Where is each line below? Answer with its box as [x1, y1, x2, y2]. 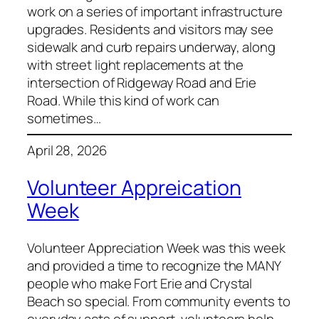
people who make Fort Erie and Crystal [27, 273, 253, 293]
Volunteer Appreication [27, 173, 241, 202]
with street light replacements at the [27, 55, 244, 74]
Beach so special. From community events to [27, 291, 291, 310]
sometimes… [27, 108, 102, 127]
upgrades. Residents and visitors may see [27, 19, 273, 38]
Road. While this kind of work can [27, 90, 219, 110]
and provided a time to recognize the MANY [27, 256, 281, 275]
